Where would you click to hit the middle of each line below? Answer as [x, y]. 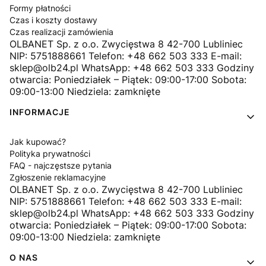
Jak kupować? [38, 142]
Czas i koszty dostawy [53, 20]
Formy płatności [40, 8]
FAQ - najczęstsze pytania [61, 166]
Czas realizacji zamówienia [61, 32]
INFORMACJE [40, 112]
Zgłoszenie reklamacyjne [58, 178]
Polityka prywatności [50, 154]
